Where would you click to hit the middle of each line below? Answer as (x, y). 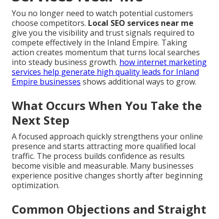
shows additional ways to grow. (139, 82)
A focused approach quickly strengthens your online (107, 137)
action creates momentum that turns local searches (106, 53)
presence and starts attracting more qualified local (104, 146)
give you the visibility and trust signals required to (103, 33)
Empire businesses (46, 82)
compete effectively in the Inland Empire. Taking (99, 43)
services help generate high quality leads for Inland (105, 72)
